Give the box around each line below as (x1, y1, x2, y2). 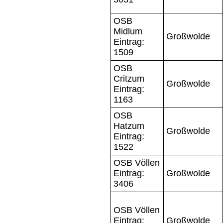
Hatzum (113, 120, 144, 131)
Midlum (113, 26, 142, 36)
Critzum (113, 73, 144, 84)
